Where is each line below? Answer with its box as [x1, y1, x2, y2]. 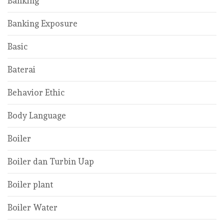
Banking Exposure [7, 18, 77, 29]
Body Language [7, 110, 66, 121]
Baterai [7, 64, 35, 75]
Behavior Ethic [7, 87, 65, 98]
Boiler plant [7, 179, 53, 190]
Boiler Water [7, 202, 57, 213]
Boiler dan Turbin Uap [7, 156, 94, 167]
